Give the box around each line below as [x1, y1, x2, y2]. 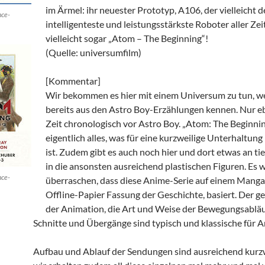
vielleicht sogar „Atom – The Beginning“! [46, 33, 208, 44]
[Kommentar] [46, 75, 101, 86]
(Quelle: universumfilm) [46, 47, 141, 58]
